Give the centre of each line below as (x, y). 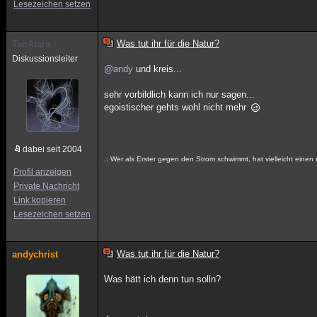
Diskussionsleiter (45, 59)
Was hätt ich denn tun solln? (163, 279)
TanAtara (31, 44)
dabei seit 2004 (52, 149)
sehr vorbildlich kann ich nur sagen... (180, 94)
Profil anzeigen (42, 172)
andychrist (35, 254)
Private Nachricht (46, 186)
